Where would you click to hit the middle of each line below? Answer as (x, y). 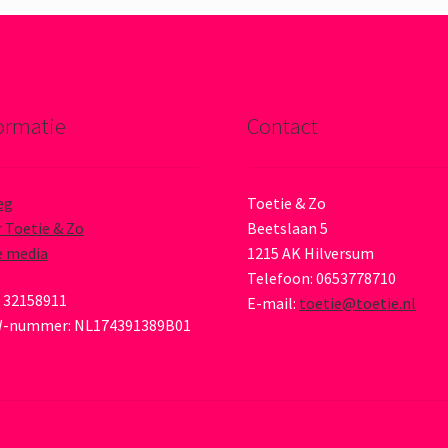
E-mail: (273, 302)
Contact (283, 126)
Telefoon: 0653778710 (322, 277)
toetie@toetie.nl (358, 302)
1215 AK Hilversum (311, 252)
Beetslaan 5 (288, 227)
